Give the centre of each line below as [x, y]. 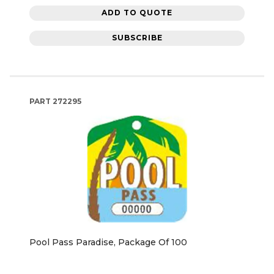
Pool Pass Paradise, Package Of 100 [108, 242]
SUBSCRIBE [137, 38]
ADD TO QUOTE [137, 13]
